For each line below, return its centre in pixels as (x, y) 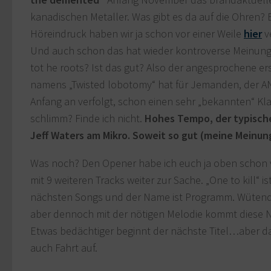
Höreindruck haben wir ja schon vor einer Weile (137, 34)
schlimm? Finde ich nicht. (87, 119)
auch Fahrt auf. (64, 248)
